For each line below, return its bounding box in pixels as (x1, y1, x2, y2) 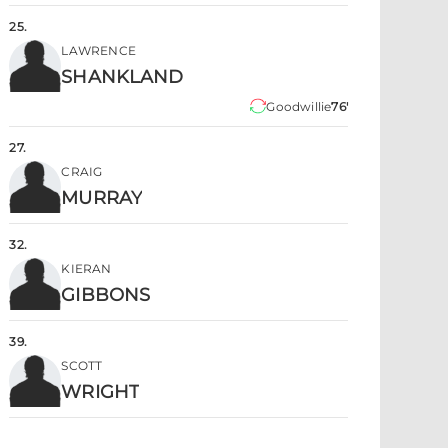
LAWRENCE (61, 43, 136, 58)
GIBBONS (61, 284, 151, 306)
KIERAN (61, 261, 112, 276)
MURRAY (61, 187, 142, 209)
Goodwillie (266, 99, 332, 114)
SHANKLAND (61, 66, 184, 88)
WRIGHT (61, 381, 139, 403)
